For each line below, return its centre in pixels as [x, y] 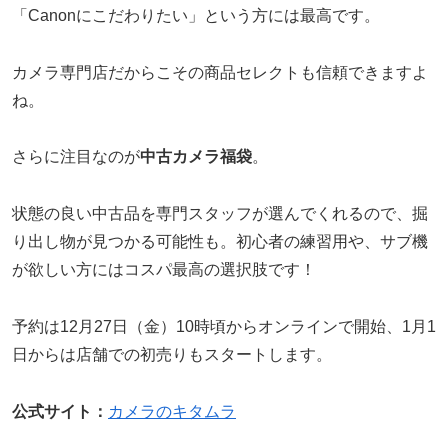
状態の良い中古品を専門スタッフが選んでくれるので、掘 [220, 214]
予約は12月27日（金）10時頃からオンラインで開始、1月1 [224, 326]
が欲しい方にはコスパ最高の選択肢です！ [164, 270]
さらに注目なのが [76, 157]
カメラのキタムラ [172, 411]
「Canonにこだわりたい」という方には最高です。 [196, 15]
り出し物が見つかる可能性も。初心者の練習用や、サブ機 [220, 242]
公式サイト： [60, 411]
